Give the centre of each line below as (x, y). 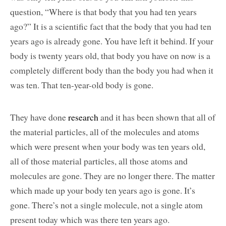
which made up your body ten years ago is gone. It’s (103, 190)
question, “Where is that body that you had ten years (103, 11)
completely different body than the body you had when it (112, 70)
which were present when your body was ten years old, (108, 147)
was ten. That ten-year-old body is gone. (82, 84)
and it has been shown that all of (157, 117)
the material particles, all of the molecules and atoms (105, 132)
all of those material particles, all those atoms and (99, 161)
